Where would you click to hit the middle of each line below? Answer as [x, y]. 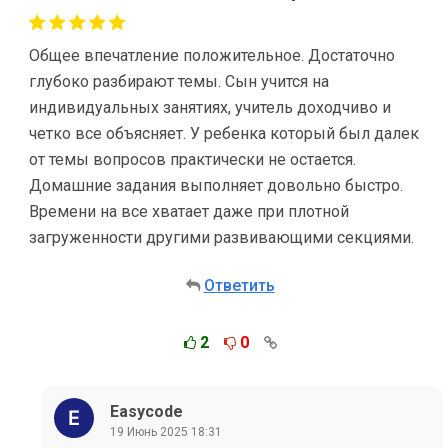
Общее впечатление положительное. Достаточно [212, 55]
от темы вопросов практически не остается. [192, 159]
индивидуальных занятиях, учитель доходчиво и [210, 107]
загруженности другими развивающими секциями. [221, 237]
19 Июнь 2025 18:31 [166, 431]
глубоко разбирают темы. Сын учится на [179, 81]
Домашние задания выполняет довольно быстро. [216, 185]
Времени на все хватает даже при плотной [189, 211]
